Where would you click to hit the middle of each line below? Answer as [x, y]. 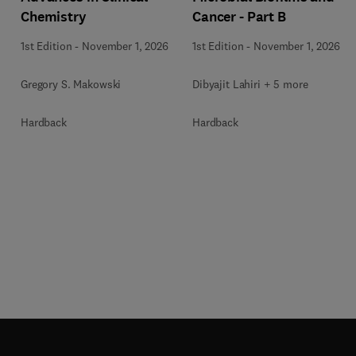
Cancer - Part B [239, 16]
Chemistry [54, 16]
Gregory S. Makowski [71, 84]
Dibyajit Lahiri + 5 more [250, 84]
